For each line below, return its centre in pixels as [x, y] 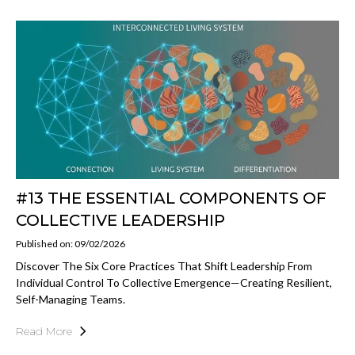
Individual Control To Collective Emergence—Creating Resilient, [174, 283]
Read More [44, 332]
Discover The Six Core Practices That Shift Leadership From [164, 266]
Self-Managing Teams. [71, 300]
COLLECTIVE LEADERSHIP [120, 221]
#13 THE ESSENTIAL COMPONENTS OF [171, 198]
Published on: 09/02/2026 [71, 244]
